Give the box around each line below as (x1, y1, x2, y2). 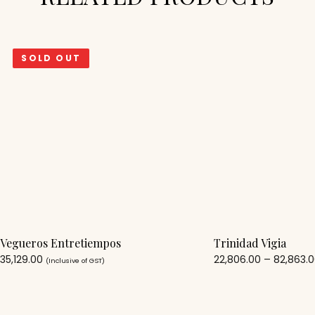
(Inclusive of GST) (46, 255, 105, 265)
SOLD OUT (21, 52, 82, 65)
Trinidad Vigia (214, 235, 287, 250)
